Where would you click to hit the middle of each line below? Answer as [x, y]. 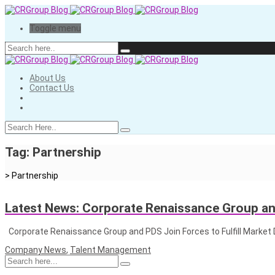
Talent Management [110, 250]
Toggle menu [55, 28]
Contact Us [52, 88]
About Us [48, 78]
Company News [36, 250]
